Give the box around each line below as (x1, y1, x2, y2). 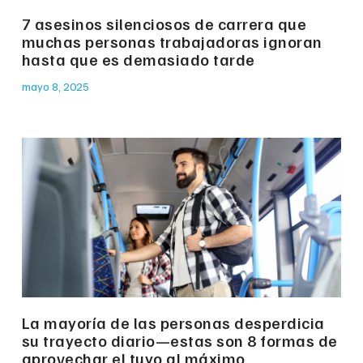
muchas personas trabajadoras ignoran (21, 31, 322, 53)
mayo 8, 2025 (21, 79, 89, 94)
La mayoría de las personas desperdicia (21, 312, 325, 334)
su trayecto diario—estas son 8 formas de (21, 330, 338, 352)
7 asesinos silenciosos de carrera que (21, 13, 307, 35)
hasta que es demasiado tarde (21, 49, 255, 70)
